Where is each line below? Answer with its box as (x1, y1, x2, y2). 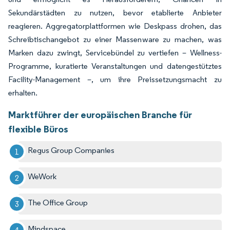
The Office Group (28, 197, 88, 207)
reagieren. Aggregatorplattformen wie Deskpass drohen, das (8, 21, 222, 31)
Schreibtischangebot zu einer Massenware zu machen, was (8, 34, 222, 44)
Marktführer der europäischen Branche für (8, 108, 192, 121)
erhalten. (8, 87, 37, 98)
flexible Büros (8, 122, 68, 135)
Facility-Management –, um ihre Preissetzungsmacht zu (8, 74, 222, 84)
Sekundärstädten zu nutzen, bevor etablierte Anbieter (8, 7, 222, 17)
